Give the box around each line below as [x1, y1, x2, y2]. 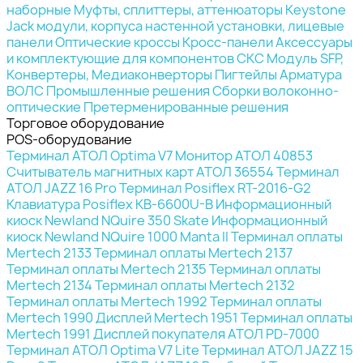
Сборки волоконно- [212, 81, 339, 100]
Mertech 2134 [6, 275, 92, 294]
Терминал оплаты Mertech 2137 [94, 243, 293, 262]
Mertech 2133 [6, 243, 92, 262]
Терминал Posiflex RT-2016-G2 [119, 178, 311, 197]
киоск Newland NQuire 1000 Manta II [6, 227, 228, 246]
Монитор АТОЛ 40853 [175, 146, 313, 164]
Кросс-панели [182, 32, 273, 51]
